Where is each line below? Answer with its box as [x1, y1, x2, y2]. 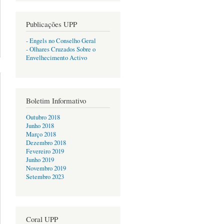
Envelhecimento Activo [26, 53, 87, 62]
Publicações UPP [26, 19, 77, 29]
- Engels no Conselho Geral [26, 36, 96, 45]
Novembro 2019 [26, 163, 66, 172]
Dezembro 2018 [26, 138, 66, 147]
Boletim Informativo [26, 95, 86, 105]
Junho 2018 [26, 121, 54, 130]
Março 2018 [26, 129, 56, 138]
